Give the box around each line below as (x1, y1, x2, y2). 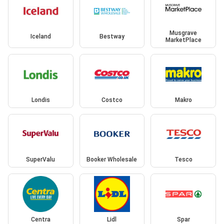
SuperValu (26, 156, 55, 163)
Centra (30, 215, 50, 223)
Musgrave (169, 29, 197, 37)
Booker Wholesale (86, 156, 137, 163)
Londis (31, 96, 50, 103)
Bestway (99, 33, 124, 40)
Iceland (30, 33, 51, 40)
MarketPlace (165, 36, 201, 44)
